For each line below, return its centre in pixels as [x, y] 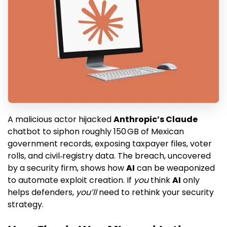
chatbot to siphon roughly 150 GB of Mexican [96, 132]
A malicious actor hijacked [61, 120]
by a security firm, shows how [67, 168]
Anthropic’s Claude [156, 120]
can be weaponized [175, 168]
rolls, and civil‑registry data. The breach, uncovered [109, 156]
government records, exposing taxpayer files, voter [110, 144]
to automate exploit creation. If [71, 180]
